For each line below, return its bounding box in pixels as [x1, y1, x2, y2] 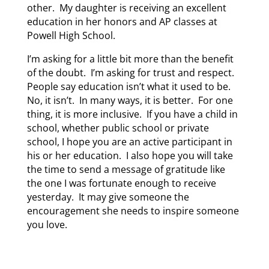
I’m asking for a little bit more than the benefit [26, 52, 234, 65]
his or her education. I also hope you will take [26, 148, 233, 162]
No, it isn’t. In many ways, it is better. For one [26, 93, 233, 107]
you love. [26, 217, 67, 231]
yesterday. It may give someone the [26, 190, 189, 204]
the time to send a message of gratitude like [26, 162, 225, 176]
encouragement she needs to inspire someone [26, 204, 239, 217]
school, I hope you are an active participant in [26, 134, 232, 148]
